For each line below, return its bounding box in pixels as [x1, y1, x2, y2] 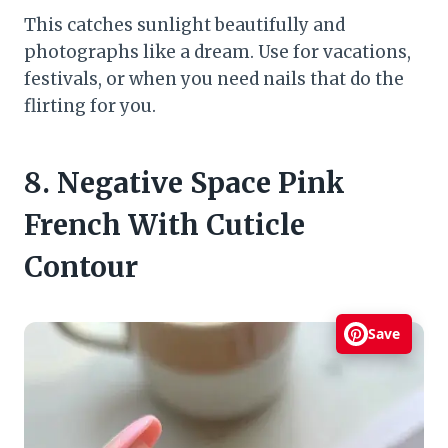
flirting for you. [24, 94, 156, 117]
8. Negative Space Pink [24, 164, 345, 201]
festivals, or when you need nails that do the [24, 67, 404, 90]
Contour [24, 248, 138, 285]
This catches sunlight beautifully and [24, 13, 345, 36]
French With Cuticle [24, 206, 305, 243]
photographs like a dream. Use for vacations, [24, 40, 411, 63]
